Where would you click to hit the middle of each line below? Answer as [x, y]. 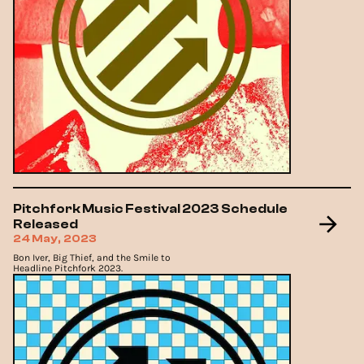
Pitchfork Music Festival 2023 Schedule [150, 209]
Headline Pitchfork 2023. [68, 269]
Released [45, 225]
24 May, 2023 [55, 239]
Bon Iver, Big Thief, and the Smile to [92, 258]
